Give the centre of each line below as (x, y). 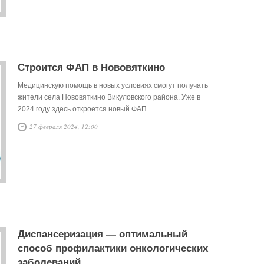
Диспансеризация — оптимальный (103, 234)
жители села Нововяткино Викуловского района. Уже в (109, 97)
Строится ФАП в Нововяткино (91, 67)
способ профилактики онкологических (113, 248)
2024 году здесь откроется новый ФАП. (83, 109)
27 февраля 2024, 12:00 (64, 126)
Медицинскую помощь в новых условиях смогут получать (113, 85)
